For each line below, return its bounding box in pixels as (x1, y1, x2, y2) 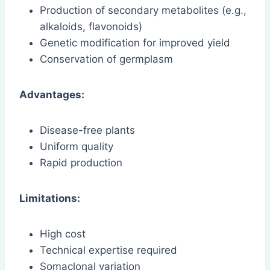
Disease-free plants (40, 124, 135, 137)
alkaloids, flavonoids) (40, 20, 142, 33)
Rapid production (40, 157, 122, 169)
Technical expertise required (40, 244, 177, 257)
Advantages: (19, 89, 84, 101)
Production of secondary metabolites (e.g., (40, 4, 246, 17)
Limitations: (19, 192, 80, 205)
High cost (40, 228, 86, 240)
